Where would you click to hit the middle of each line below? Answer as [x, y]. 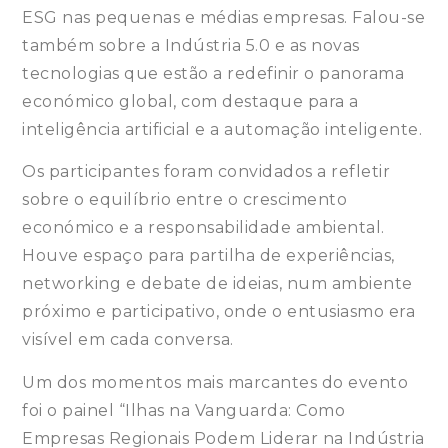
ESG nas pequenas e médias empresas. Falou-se [224, 18]
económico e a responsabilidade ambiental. [203, 228]
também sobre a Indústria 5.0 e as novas [191, 46]
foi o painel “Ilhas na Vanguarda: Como [184, 410]
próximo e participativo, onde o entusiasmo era [219, 312]
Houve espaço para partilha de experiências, [208, 256]
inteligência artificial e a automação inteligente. [222, 130]
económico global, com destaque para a [190, 102]
